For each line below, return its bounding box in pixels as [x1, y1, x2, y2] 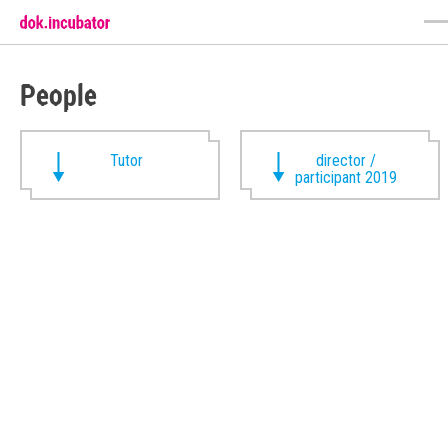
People [20, 76, 97, 113]
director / [316, 151, 377, 170]
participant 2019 [295, 168, 398, 187]
